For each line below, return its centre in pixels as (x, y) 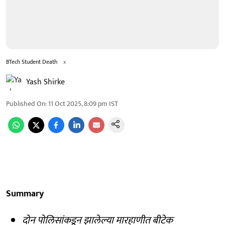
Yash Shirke (45, 82)
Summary (25, 194)
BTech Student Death (32, 62)
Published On (26, 103)
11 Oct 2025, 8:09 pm (78, 103)
